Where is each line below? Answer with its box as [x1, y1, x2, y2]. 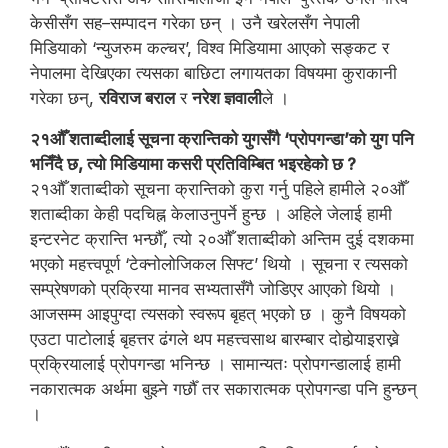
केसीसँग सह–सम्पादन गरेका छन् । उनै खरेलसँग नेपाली [30, 13, 360, 33]
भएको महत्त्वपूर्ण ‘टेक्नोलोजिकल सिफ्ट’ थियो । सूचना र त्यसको [30, 254, 408, 274]
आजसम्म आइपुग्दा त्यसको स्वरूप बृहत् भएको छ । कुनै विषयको [30, 304, 406, 324]
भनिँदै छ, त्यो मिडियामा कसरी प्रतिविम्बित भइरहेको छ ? [30, 154, 356, 174]
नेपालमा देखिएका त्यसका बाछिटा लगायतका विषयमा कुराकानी [30, 63, 397, 83]
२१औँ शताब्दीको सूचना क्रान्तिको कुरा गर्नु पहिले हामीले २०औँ [30, 179, 405, 199]
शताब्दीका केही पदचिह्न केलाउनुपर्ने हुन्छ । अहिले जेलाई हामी [30, 204, 392, 224]
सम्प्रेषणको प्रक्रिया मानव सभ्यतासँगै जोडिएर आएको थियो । [30, 279, 396, 299]
